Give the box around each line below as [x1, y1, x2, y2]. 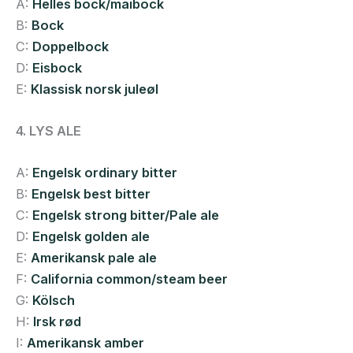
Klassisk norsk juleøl [31, 80, 158, 97]
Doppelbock [32, 38, 109, 54]
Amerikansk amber [27, 335, 144, 351]
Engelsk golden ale [32, 229, 150, 245]
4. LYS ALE [16, 122, 81, 139]
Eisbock [32, 59, 82, 76]
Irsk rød [33, 314, 81, 330]
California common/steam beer [31, 271, 228, 288]
